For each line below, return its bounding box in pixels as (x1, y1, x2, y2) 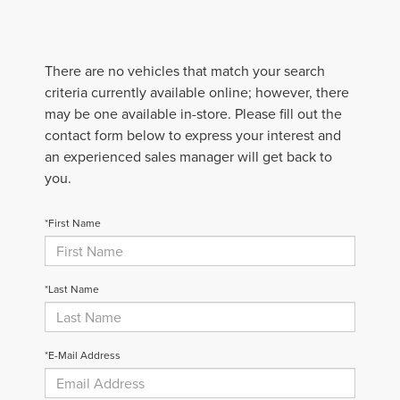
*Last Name (45, 280, 99, 296)
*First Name (45, 214, 101, 230)
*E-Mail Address (45, 346, 121, 362)
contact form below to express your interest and (45, 124, 341, 145)
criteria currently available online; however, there (45, 81, 349, 102)
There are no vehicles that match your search (45, 60, 325, 80)
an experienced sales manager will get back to (45, 146, 332, 166)
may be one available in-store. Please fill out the (45, 103, 342, 123)
